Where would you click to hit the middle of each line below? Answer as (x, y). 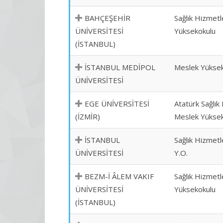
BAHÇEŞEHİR (108, 18)
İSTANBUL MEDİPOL (120, 67)
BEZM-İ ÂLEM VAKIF (119, 176)
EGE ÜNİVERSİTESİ (117, 104)
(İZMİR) (88, 116)
